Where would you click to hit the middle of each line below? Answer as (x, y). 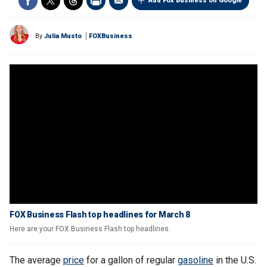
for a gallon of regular (131, 260)
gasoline (195, 260)
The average (36, 260)
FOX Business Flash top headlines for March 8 (100, 215)
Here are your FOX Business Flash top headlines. (90, 229)
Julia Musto (63, 36)
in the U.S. (235, 260)
